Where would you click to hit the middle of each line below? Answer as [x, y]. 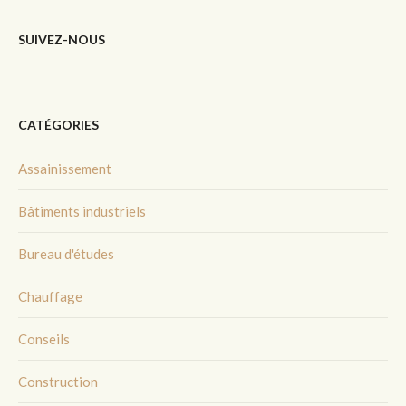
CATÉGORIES [58, 125]
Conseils [44, 339]
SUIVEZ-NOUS [62, 40]
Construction [58, 382]
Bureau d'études [66, 254]
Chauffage [50, 297]
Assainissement [65, 169]
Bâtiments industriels [82, 212]
